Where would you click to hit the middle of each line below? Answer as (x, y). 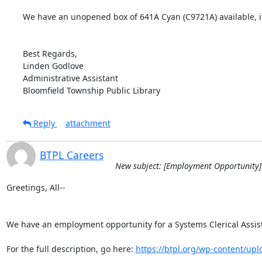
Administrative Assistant (70, 78)
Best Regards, (50, 53)
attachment (88, 123)
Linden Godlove (53, 65)
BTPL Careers (71, 155)
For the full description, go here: (71, 249)
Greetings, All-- (36, 187)
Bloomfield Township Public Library (91, 90)
